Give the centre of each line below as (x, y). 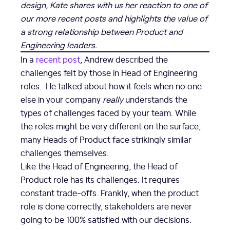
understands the (155, 99)
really (113, 99)
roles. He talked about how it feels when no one (111, 85)
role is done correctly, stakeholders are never (106, 206)
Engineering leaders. (59, 44)
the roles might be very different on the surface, (111, 126)
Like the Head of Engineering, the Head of (99, 166)
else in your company (62, 99)
